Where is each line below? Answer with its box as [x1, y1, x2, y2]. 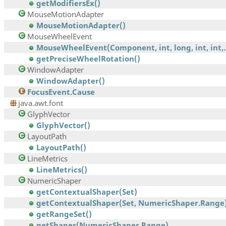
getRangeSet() [36, 209, 92, 219]
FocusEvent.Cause [27, 87, 95, 97]
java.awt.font [18, 98, 63, 108]
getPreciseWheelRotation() [36, 53, 140, 64]
